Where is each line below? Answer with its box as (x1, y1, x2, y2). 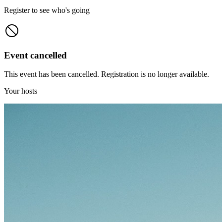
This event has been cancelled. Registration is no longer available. (4, 70, 209, 79)
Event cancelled (4, 50, 67, 60)
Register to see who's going (4, 5, 90, 14)
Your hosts (4, 87, 37, 96)
